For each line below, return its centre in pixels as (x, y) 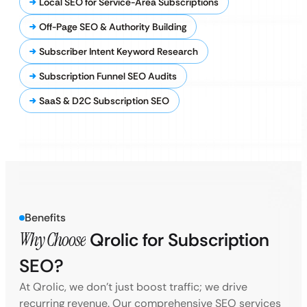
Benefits (45, 218)
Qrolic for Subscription (177, 240)
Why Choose (52, 240)
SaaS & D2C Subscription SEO (104, 101)
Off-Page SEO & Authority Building (113, 27)
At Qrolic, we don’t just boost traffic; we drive (133, 287)
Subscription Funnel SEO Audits (108, 76)
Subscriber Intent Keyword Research (119, 51)
